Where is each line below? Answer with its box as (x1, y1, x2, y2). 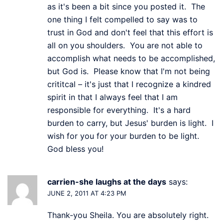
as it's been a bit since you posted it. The (47, 1, 205, 11)
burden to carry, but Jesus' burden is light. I (47, 117, 214, 128)
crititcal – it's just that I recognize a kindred (47, 79, 211, 89)
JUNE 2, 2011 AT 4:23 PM (47, 189, 126, 197)
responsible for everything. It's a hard (47, 105, 191, 115)
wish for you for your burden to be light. (47, 130, 202, 141)
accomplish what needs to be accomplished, (47, 53, 215, 63)
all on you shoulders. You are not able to (47, 40, 203, 50)
